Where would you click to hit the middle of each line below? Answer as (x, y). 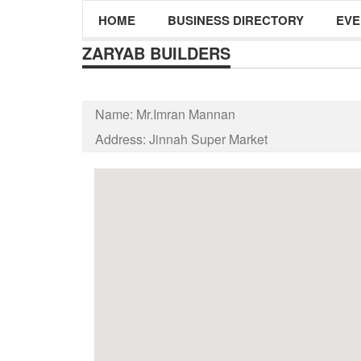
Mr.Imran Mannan (186, 114)
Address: (122, 139)
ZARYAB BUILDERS (156, 53)
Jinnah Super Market (208, 139)
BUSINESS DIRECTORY (236, 20)
